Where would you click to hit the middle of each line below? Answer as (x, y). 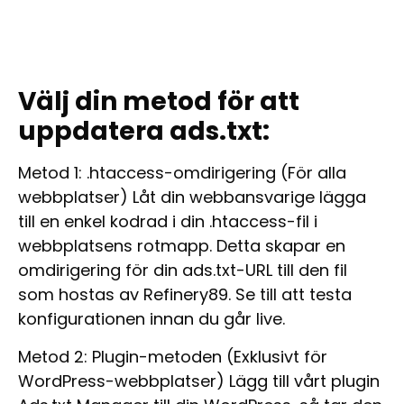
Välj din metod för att (159, 102)
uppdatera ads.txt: (144, 132)
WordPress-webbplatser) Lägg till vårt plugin (199, 381)
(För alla (311, 173)
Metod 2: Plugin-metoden (120, 356)
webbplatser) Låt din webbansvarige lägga (192, 197)
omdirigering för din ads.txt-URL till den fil (183, 271)
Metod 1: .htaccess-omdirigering (147, 173)
